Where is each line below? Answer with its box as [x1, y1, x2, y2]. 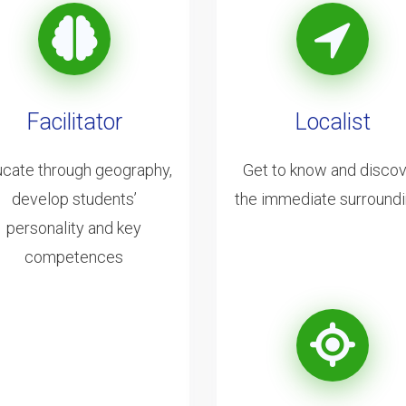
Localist [294, 108, 371, 135]
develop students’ [11, 188, 137, 208]
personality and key [6, 217, 141, 237]
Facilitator [25, 108, 122, 135]
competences [24, 246, 123, 266]
